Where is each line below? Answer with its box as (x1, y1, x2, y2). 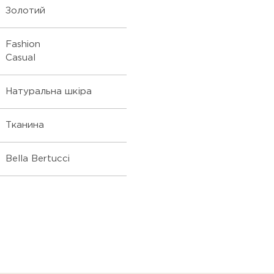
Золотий (6, 7, 45, 15)
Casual (6, 54, 35, 62)
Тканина (6, 121, 44, 130)
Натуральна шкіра (6, 87, 92, 96)
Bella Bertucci (6, 155, 70, 163)
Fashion (6, 40, 40, 49)
